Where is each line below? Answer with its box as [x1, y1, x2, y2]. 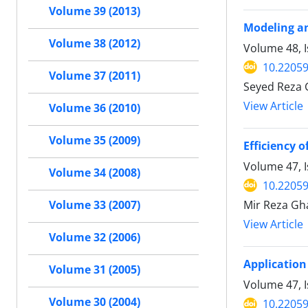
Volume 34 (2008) [49, 165, 140, 181]
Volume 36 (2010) [49, 100, 140, 116]
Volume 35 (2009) [49, 133, 140, 148]
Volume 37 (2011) [49, 68, 140, 84]
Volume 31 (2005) [49, 262, 140, 278]
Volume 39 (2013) [49, 3, 140, 19]
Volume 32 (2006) [49, 230, 140, 245]
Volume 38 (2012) [49, 36, 140, 52]
